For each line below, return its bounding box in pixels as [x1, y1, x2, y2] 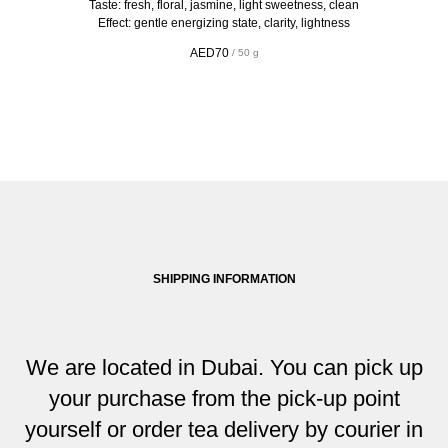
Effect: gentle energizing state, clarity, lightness [98, 16, 350, 31]
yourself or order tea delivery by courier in [25, 417, 423, 443]
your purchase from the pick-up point [48, 386, 400, 412]
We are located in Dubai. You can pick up [25, 355, 423, 381]
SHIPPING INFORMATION [152, 272, 296, 287]
